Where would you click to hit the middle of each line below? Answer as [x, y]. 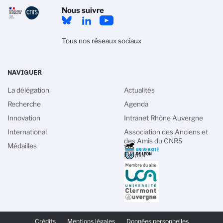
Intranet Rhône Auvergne [164, 118]
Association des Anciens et [166, 132]
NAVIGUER [25, 72]
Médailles [22, 146]
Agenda [136, 104]
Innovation [24, 118]
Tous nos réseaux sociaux [101, 41]
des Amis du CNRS [153, 141]
